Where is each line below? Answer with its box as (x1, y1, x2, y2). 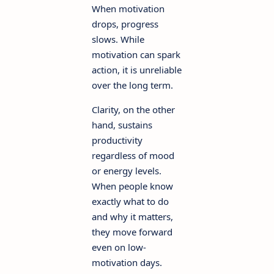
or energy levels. (92, 164, 161, 177)
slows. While (92, 32, 144, 45)
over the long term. (92, 78, 173, 91)
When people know (92, 179, 173, 192)
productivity (92, 133, 143, 146)
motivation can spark (92, 48, 180, 61)
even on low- (92, 240, 146, 253)
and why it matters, (92, 210, 173, 223)
